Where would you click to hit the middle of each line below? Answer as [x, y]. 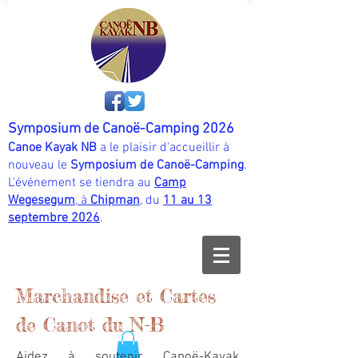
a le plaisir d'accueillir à [163, 148]
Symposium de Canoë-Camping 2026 [121, 129]
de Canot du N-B [90, 325]
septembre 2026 [54, 218]
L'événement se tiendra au [81, 183]
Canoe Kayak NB [52, 148]
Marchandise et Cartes [116, 296]
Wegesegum [42, 201]
